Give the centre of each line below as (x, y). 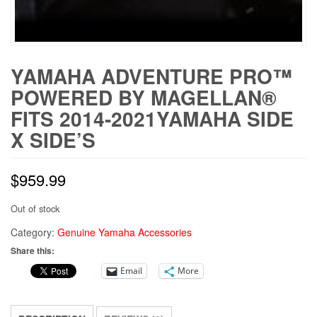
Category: (34, 232)
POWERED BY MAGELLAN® (144, 97)
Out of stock (35, 208)
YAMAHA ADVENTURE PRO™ (151, 76)
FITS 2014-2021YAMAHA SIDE (152, 118)
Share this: (33, 250)
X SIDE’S (53, 139)
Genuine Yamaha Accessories (125, 232)
